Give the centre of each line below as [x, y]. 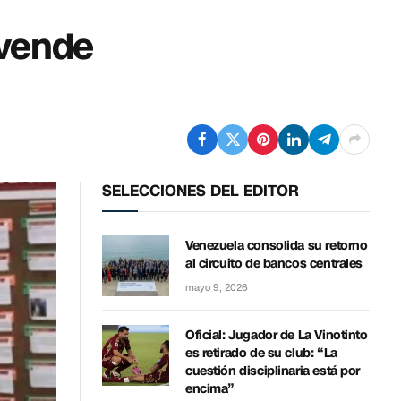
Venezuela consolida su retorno [277, 245]
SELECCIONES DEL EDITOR [200, 190]
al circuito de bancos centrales [274, 263]
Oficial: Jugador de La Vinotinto [277, 335]
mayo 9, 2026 [217, 287]
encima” [210, 388]
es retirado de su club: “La [261, 353]
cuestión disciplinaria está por [273, 371]
